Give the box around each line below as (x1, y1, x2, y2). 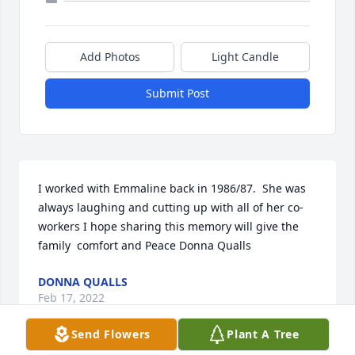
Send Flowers (71, 326, 151, 342)
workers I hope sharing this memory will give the (38, 219, 299, 235)
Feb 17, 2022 (38, 290, 105, 306)
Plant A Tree (227, 326, 300, 342)
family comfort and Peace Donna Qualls (38, 238, 251, 254)
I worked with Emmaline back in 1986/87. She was (38, 181, 306, 197)
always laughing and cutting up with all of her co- (38, 200, 303, 216)
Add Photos (79, 49, 140, 65)
